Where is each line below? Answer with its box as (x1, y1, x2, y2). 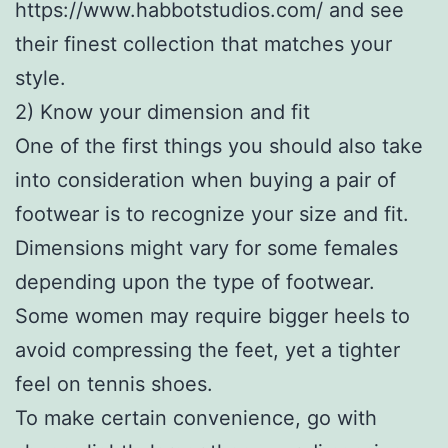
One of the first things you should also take (15, 133, 423, 158)
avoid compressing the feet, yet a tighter (15, 337, 400, 362)
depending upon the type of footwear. (15, 269, 375, 294)
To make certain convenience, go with (15, 405, 377, 430)
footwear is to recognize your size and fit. (15, 201, 409, 226)
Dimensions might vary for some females (15, 235, 398, 260)
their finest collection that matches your (15, 31, 392, 56)
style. (15, 65, 66, 90)
